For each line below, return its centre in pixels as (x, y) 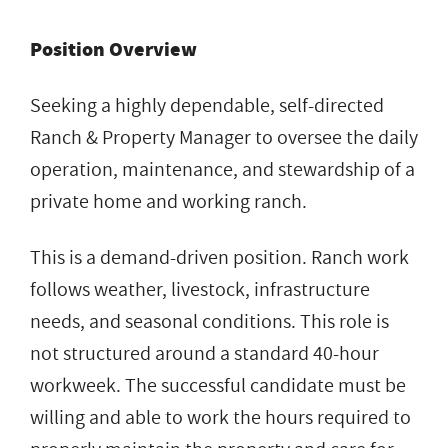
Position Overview (113, 49)
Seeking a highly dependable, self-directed (207, 105)
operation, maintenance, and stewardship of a (222, 169)
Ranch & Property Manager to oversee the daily (224, 137)
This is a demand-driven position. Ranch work (219, 257)
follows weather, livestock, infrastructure (200, 289)
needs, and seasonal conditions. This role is (209, 321)
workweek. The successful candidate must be (218, 385)
